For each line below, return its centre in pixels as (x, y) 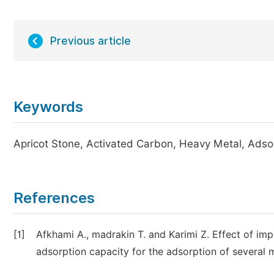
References (54, 198)
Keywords (48, 107)
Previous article (91, 41)
